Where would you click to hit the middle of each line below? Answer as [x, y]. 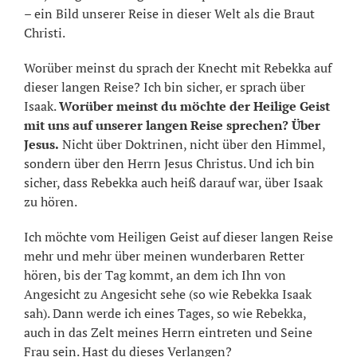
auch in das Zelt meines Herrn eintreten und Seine [168, 333]
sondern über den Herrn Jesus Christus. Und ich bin [169, 164]
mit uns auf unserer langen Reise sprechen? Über [172, 126]
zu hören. [51, 202]
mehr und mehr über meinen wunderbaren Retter [164, 256]
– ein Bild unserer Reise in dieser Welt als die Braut [169, 14]
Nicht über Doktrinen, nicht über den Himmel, [192, 145]
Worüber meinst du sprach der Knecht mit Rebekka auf [178, 68]
